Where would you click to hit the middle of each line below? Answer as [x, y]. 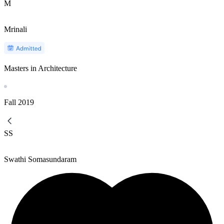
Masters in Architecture [40, 68]
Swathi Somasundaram [40, 159]
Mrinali [15, 29]
